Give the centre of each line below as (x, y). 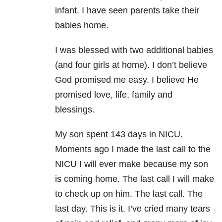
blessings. (75, 109)
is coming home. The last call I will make (135, 179)
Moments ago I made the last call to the (133, 149)
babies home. (82, 25)
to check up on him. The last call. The (129, 194)
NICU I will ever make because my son (132, 164)
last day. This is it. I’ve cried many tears (133, 208)
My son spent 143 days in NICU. (119, 134)
